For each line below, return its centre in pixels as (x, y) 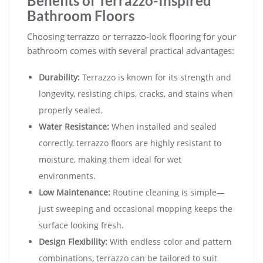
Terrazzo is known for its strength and (156, 77)
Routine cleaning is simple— (168, 192)
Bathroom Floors (81, 15)
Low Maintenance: (75, 192)
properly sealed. (71, 110)
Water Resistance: (74, 126)
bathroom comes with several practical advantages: (131, 50)
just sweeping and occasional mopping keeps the (136, 208)
